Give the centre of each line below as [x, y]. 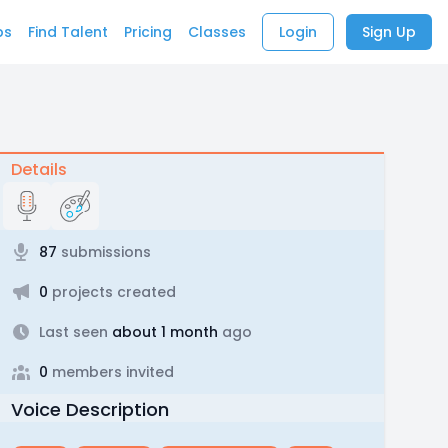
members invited [110, 372]
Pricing [148, 32]
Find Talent [68, 32]
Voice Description [89, 409]
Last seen [73, 332]
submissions [103, 252]
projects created [111, 292]
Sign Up [389, 32]
